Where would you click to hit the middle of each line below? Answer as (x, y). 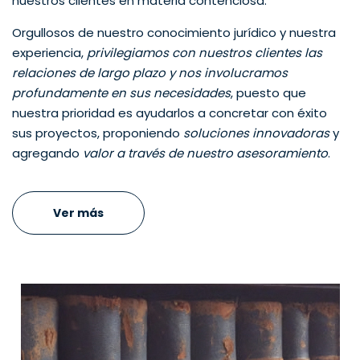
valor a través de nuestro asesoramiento (205, 153)
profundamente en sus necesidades (121, 93)
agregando (47, 153)
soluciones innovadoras (256, 133)
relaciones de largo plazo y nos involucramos (150, 73)
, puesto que (268, 93)
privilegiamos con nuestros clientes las (205, 53)
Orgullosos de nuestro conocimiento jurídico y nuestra (174, 33)
